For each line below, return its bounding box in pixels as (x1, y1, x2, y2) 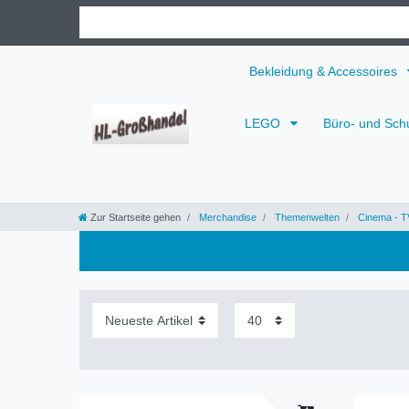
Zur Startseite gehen (90, 211, 181, 223)
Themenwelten (272, 211, 340, 223)
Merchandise (196, 211, 257, 223)
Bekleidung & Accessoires (249, 63, 401, 79)
